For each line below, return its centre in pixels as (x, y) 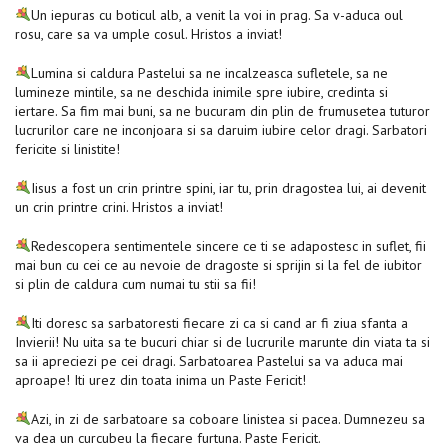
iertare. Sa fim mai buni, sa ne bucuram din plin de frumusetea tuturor (222, 110)
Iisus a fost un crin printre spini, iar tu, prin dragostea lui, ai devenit (228, 187)
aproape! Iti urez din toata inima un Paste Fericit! (160, 379)
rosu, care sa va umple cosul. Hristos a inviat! (148, 33)
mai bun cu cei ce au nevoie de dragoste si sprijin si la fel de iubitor (218, 264)
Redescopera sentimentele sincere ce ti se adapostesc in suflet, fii (228, 245)
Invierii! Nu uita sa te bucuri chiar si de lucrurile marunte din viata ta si (222, 341)
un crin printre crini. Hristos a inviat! (119, 206)
